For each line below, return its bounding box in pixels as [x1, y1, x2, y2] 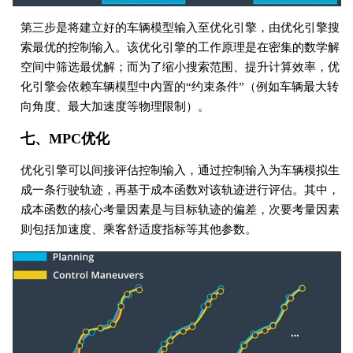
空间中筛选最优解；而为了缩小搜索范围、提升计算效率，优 [20, 61, 340, 74]
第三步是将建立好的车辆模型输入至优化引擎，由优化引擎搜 [20, 21, 340, 35]
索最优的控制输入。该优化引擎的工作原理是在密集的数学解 [20, 41, 340, 54]
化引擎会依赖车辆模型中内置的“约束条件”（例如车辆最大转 [20, 80, 339, 94]
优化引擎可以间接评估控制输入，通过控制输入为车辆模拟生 [20, 164, 340, 177]
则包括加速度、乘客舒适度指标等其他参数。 [20, 223, 257, 236]
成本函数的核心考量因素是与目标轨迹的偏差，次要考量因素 [20, 203, 340, 217]
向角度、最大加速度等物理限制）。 [20, 100, 210, 113]
